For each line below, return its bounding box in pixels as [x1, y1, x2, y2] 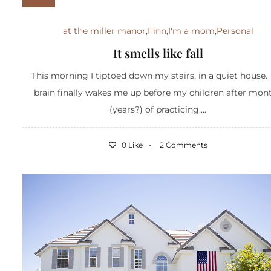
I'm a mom [168, 25, 215, 36]
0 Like [119, 140, 143, 149]
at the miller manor [62, 25, 146, 36]
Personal [216, 25, 253, 36]
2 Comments [159, 140, 207, 149]
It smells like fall [113, 44, 203, 61]
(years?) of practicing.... [109, 103, 207, 115]
